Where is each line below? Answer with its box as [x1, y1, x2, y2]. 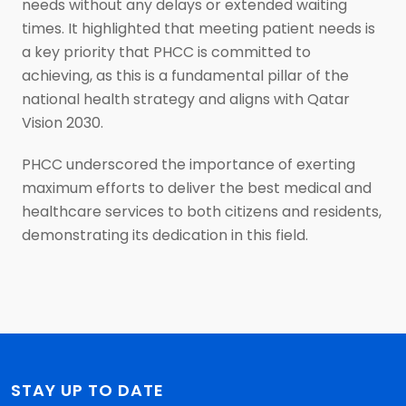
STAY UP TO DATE [11, 378, 164, 401]
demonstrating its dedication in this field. [22, 224, 308, 246]
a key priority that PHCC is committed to [22, 41, 311, 63]
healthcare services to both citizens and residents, [22, 200, 382, 222]
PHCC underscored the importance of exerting [22, 153, 355, 175]
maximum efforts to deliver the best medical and [22, 177, 372, 198]
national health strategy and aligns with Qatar [22, 88, 350, 110]
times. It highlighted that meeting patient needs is [22, 17, 375, 39]
